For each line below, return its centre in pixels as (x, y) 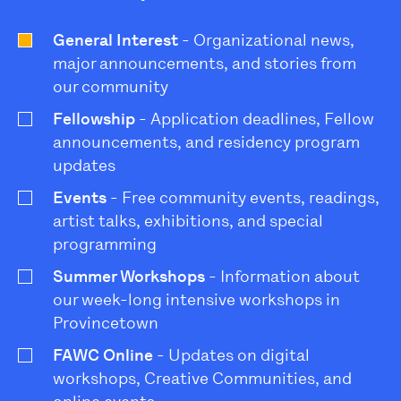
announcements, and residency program (206, 142)
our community (111, 86)
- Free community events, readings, (243, 197)
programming (105, 244)
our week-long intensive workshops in (196, 299)
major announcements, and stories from (205, 63)
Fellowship (94, 119)
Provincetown (106, 323)
